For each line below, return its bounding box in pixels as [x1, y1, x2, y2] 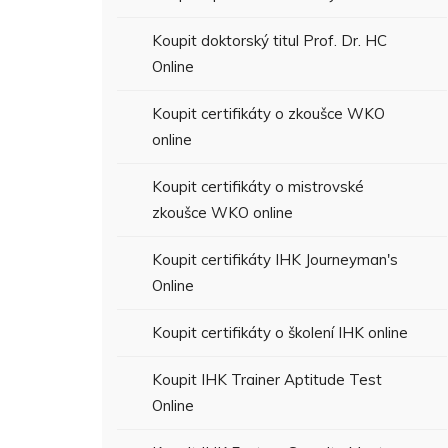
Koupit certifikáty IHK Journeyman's [152, 250, 398, 269]
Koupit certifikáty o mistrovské [152, 177, 364, 196]
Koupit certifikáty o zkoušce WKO [152, 104, 385, 123]
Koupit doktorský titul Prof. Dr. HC [152, 31, 387, 50]
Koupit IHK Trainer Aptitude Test [152, 370, 382, 389]
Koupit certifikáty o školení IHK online [152, 323, 408, 342]
